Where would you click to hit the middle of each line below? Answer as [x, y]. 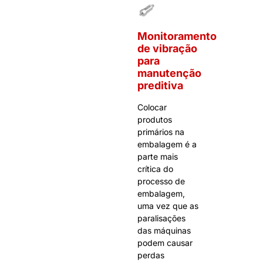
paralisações [161, 218]
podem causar [165, 242]
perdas [151, 255]
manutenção [169, 73]
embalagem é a [167, 144]
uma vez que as [168, 205]
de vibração [167, 48]
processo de [161, 181]
